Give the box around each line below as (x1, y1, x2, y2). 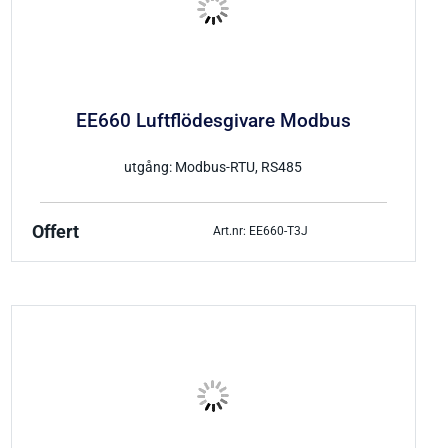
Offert (31, 221, 79, 242)
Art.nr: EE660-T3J (213, 224, 309, 239)
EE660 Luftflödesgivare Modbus (75, 109, 351, 132)
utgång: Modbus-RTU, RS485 (124, 158, 303, 176)
